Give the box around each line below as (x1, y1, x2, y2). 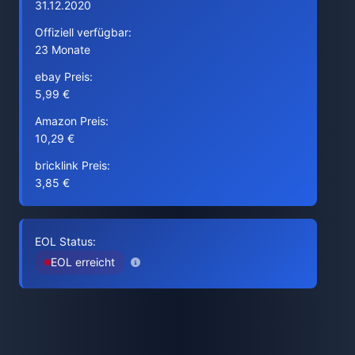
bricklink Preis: (35, 158, 110, 172)
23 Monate (35, 43, 90, 56)
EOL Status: (35, 235, 96, 248)
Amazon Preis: (35, 114, 109, 128)
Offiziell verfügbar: (35, 25, 132, 39)
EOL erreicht (51, 255, 115, 269)
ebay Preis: (35, 70, 93, 83)
